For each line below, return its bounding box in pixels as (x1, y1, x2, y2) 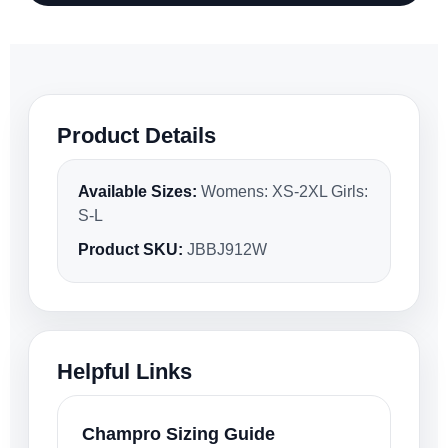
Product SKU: (78, 241, 183, 259)
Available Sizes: (78, 183, 197, 201)
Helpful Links (57, 359, 192, 385)
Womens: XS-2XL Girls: (197, 183, 368, 201)
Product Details (57, 123, 216, 149)
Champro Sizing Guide (82, 424, 275, 445)
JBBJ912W (183, 241, 267, 259)
